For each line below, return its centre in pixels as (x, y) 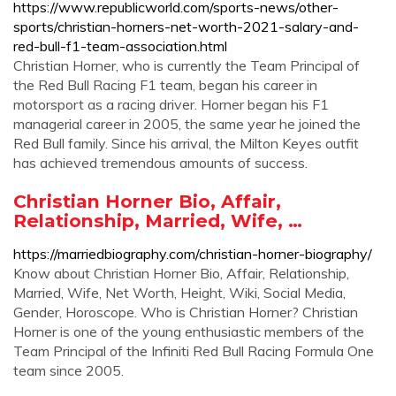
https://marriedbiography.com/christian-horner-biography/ (193, 254)
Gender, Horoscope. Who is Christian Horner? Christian (186, 312)
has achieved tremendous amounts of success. (160, 163)
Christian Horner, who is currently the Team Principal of (187, 65)
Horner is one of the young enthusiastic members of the (189, 331)
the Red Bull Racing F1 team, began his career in (165, 85)
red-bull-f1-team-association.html (120, 46)
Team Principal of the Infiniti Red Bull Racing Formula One (194, 351)
